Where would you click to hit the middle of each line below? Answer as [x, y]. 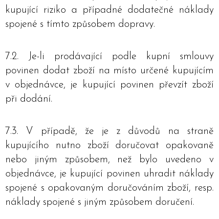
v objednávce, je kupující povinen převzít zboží [109, 85]
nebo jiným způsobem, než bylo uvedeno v [109, 160]
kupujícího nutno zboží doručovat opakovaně [109, 145]
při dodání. [29, 99]
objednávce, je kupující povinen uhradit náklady [109, 174]
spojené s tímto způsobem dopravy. [80, 24]
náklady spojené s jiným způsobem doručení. [100, 202]
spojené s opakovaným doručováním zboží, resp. [109, 188]
